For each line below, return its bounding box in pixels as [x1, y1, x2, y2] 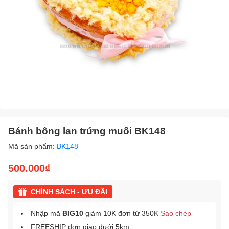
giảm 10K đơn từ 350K [83, 209, 161, 218]
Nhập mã [31, 209, 62, 218]
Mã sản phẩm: [8, 142, 57, 151]
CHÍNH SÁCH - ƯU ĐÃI [31, 188, 107, 196]
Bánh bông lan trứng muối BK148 [8, 126, 166, 137]
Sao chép [161, 209, 191, 218]
